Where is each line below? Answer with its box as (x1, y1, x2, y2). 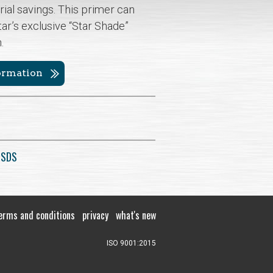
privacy (82, 208, 108, 223)
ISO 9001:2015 (107, 239, 156, 248)
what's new (116, 208, 156, 223)
